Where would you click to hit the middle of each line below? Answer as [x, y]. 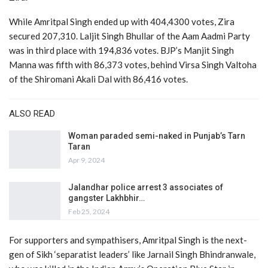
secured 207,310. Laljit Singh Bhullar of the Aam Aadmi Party [130, 36]
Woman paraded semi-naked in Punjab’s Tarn [157, 136]
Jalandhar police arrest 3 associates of [146, 187]
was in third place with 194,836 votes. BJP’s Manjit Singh [121, 51]
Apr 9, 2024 [86, 160]
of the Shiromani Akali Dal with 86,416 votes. [98, 79]
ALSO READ [32, 114]
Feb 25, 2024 [89, 211]
